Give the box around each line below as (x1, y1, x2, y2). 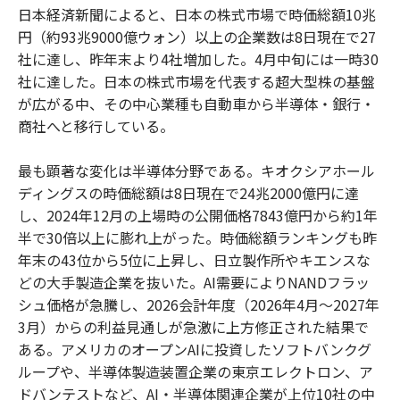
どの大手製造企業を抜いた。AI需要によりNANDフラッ (18, 271, 370, 293)
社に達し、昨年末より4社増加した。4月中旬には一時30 (18, 47, 379, 70)
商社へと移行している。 (18, 114, 174, 137)
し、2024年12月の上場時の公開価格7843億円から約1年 (18, 204, 378, 226)
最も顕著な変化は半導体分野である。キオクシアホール (18, 159, 375, 181)
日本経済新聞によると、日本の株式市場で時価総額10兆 (18, 3, 376, 25)
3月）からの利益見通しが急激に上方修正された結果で (18, 315, 369, 337)
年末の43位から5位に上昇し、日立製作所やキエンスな (18, 248, 371, 271)
